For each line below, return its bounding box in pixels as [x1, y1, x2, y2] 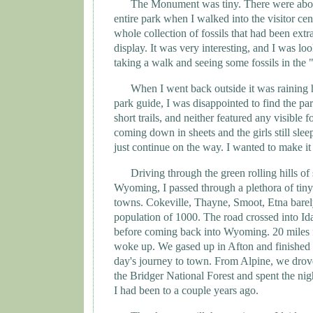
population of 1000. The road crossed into [114, 211, 301, 224]
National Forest [166, 270, 234, 282]
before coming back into [114, 226, 224, 238]
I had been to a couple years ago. [114, 284, 259, 297]
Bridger [130, 270, 163, 282]
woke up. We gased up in [114, 240, 228, 253]
